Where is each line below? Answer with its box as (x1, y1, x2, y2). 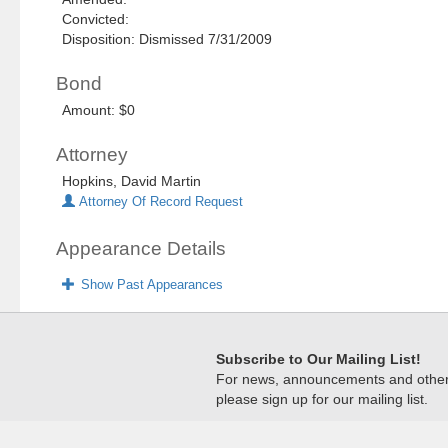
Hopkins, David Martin (62, 173, 202, 190)
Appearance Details (56, 238, 227, 260)
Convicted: (62, 11, 138, 28)
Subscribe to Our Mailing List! (216, 351, 421, 368)
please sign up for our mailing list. (216, 391, 428, 408)
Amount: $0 (62, 102, 136, 119)
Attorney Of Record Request (75, 195, 244, 210)
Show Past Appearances (81, 278, 224, 293)
